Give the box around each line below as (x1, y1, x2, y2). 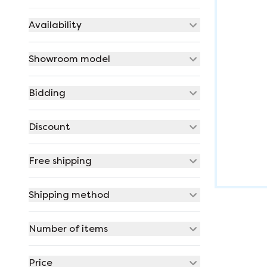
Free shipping (29, 155, 92, 166)
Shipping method (29, 189, 110, 200)
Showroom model (29, 53, 110, 64)
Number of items (29, 223, 108, 234)
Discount (29, 121, 70, 132)
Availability (29, 19, 82, 30)
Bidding (29, 87, 66, 98)
